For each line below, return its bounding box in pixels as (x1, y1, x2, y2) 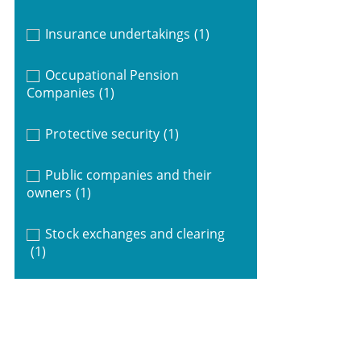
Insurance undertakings (45, 24, 191, 43)
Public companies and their (45, 165, 213, 184)
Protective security (45, 124, 160, 143)
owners (26, 183, 72, 201)
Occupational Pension (45, 65, 180, 84)
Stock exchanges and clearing (45, 224, 226, 243)
